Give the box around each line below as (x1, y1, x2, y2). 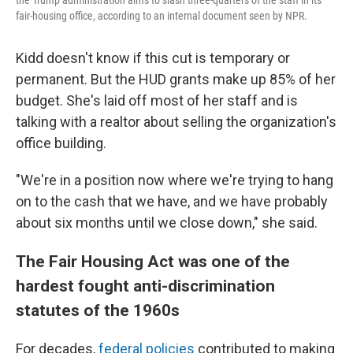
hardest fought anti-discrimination (16, 276, 275, 295)
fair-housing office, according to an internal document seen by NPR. (16, 9, 307, 22)
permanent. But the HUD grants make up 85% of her (16, 71, 336, 87)
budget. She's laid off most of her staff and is (16, 92, 298, 109)
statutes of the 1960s (16, 300, 180, 320)
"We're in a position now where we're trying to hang (16, 172, 333, 188)
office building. (16, 135, 106, 151)
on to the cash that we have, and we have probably (16, 193, 328, 210)
